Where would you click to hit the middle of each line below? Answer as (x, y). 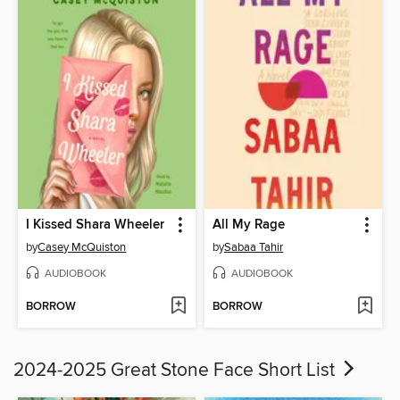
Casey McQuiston (82, 248)
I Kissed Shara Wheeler (96, 225)
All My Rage (249, 225)
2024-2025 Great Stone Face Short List (176, 371)
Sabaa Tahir (254, 248)
